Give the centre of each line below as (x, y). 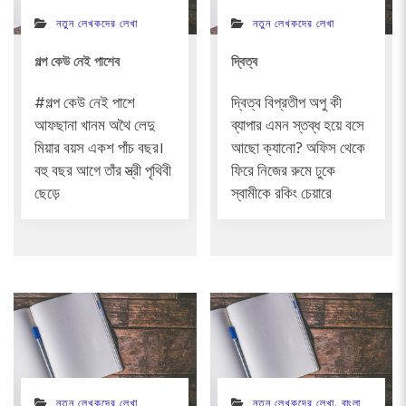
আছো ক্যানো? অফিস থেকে (298, 150)
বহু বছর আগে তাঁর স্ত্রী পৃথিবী (103, 172)
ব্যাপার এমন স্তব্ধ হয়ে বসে (297, 127)
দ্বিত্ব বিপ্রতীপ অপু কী (286, 104)
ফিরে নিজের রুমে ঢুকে (283, 172)
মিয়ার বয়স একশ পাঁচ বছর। (100, 150)
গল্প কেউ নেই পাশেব (77, 61)
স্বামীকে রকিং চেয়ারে (281, 195)
